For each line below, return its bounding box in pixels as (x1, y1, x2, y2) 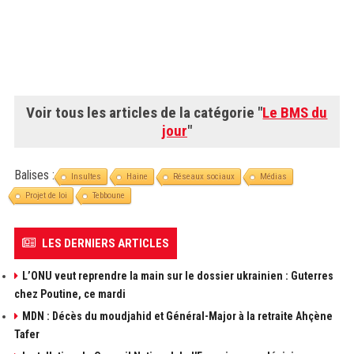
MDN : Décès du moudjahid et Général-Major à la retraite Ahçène (21, 310, 333, 322)
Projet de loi (24, 190, 67, 201)
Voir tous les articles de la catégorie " (26, 104, 263, 122)
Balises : (13, 168, 55, 183)
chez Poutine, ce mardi (13, 288, 126, 300)
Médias (259, 171, 287, 182)
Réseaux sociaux (172, 171, 235, 182)
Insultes (70, 171, 101, 182)
